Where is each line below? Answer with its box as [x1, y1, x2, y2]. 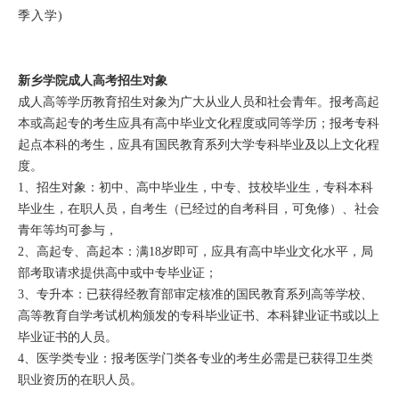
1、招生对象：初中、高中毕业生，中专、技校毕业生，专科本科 [17, 180, 373, 194]
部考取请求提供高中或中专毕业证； [17, 265, 217, 280]
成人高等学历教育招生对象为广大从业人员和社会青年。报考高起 [17, 94, 379, 109]
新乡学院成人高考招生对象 [17, 73, 167, 87]
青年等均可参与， [17, 223, 118, 237]
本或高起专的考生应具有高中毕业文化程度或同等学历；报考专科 [17, 116, 379, 130]
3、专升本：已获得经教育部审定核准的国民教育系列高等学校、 [17, 287, 373, 301]
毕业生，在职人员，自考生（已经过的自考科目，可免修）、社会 [17, 201, 379, 216]
